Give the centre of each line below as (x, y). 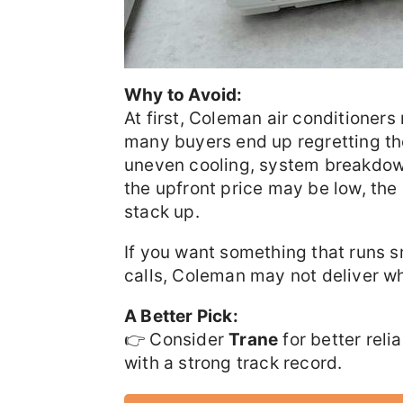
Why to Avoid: (184, 95)
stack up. (162, 212)
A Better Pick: (181, 316)
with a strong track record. (233, 363)
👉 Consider (177, 340)
